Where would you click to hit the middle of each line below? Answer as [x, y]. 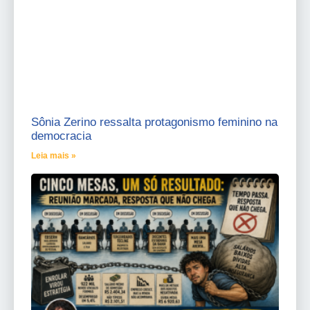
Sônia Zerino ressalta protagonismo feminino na [154, 122]
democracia [61, 136]
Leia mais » [54, 156]
